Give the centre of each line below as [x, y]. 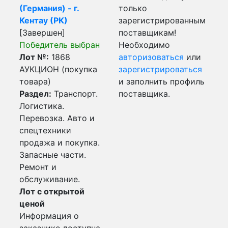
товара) [35, 81]
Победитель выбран [60, 45]
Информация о [49, 216]
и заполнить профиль [162, 81]
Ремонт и [38, 167]
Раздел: [35, 94]
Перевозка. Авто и [57, 118]
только [133, 8]
